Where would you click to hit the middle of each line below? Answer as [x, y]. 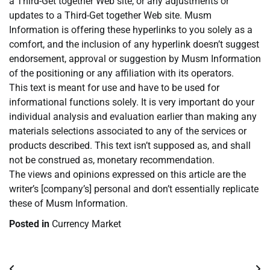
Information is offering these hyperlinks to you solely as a [131, 30]
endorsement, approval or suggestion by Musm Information [135, 59]
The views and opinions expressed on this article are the [127, 175]
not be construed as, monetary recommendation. [112, 160]
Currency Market [86, 224]
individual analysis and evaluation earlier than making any [133, 117]
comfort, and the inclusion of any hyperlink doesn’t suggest [134, 45]
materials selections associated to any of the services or [128, 131]
